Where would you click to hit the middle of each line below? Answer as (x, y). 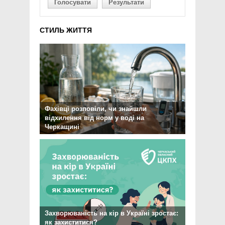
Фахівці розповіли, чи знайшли (96, 109)
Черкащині (62, 127)
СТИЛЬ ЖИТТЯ (66, 30)
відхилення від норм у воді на (94, 118)
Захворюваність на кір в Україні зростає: (111, 213)
